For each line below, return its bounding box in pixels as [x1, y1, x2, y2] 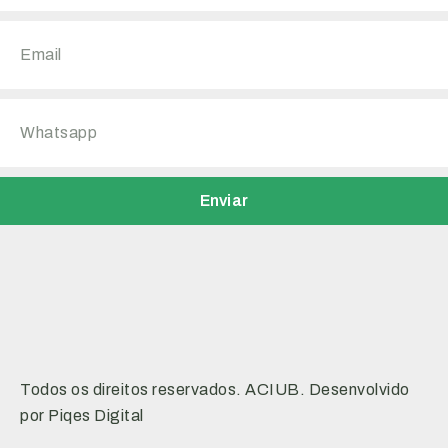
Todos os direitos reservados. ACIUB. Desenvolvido [20, 381, 410, 398]
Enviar [200, 192, 248, 209]
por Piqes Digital [20, 407, 144, 424]
